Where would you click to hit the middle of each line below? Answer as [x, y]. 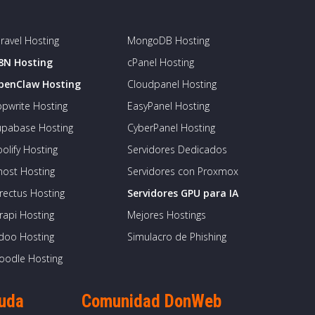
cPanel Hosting [161, 62]
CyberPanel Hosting [171, 128]
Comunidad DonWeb [152, 301]
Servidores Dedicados [177, 149]
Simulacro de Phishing [177, 237]
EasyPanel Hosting [168, 106]
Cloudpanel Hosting [172, 84]
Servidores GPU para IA [183, 193]
